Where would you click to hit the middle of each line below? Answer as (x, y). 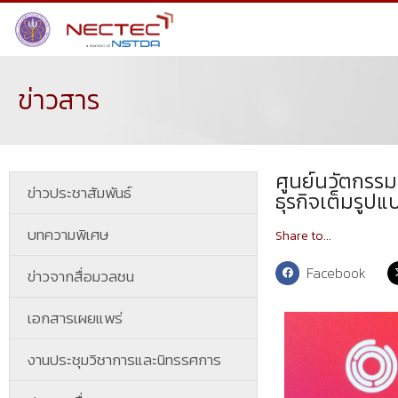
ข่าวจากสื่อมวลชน (81, 276)
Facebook (337, 273)
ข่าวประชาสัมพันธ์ (80, 193)
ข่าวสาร (59, 100)
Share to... (303, 236)
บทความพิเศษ (68, 235)
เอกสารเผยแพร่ (75, 318)
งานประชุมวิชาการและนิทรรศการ (124, 360)
